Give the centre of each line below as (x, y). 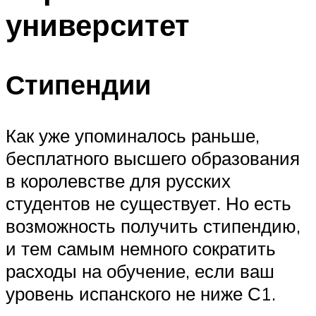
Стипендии (78, 85)
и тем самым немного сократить (141, 249)
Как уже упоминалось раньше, (133, 136)
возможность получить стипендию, (153, 226)
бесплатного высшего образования (153, 158)
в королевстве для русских (118, 181)
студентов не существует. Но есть (148, 203)
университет (98, 24)
